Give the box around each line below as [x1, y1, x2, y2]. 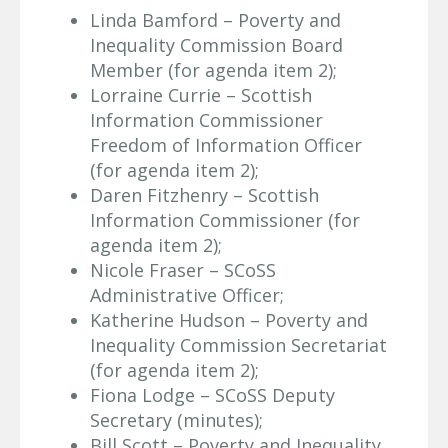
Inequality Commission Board [90, 32, 343, 57]
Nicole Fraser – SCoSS [90, 257, 276, 282]
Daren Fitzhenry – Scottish [90, 182, 319, 207]
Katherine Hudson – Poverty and [90, 307, 368, 332]
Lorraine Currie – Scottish [90, 82, 312, 107]
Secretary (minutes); [90, 407, 263, 432]
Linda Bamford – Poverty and [90, 7, 341, 32]
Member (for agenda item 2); [90, 57, 337, 82]
